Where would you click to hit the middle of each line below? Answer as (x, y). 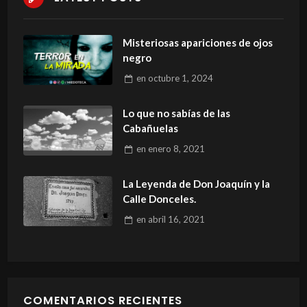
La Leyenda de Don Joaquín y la (196, 183)
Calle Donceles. (159, 198)
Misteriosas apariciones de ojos (197, 42)
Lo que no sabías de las (176, 113)
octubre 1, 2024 (180, 78)
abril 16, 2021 (176, 220)
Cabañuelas (150, 128)
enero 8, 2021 (176, 149)
